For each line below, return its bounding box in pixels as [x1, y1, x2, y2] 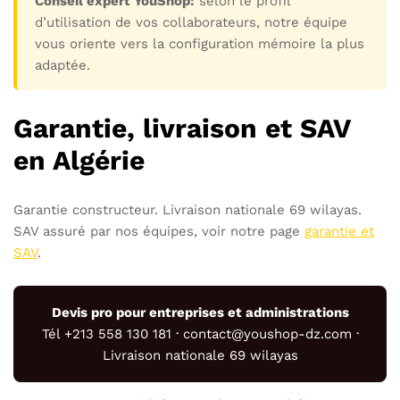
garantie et [304, 222, 374, 239]
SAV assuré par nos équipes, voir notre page [13, 222, 304, 239]
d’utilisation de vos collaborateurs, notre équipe [35, 14, 347, 31]
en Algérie [13, 145, 145, 177]
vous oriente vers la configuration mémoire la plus [35, 36, 364, 53]
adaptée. [35, 57, 90, 74]
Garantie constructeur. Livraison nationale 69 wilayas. [13, 201, 362, 218]
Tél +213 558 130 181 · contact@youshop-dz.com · [41, 326, 359, 343]
